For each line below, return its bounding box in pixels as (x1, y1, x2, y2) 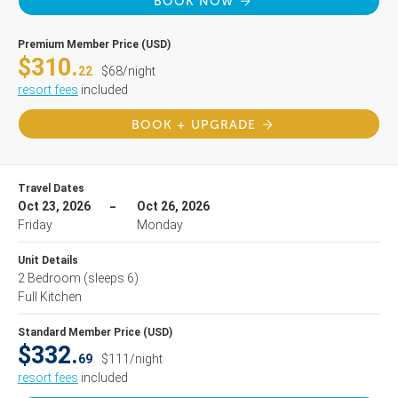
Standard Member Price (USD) (18, 326, 172, 338)
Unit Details (18, 254, 78, 267)
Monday (137, 218, 183, 232)
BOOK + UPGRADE (131, 117, 256, 132)
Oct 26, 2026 (137, 199, 210, 213)
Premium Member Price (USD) (18, 38, 171, 51)
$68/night (101, 64, 155, 78)
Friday (18, 218, 52, 232)
